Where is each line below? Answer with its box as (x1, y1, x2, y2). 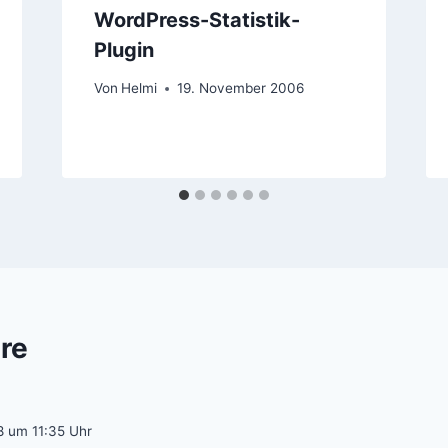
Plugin (93, 37, 154, 62)
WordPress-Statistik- (93, 7, 300, 32)
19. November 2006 (176, 80, 304, 97)
